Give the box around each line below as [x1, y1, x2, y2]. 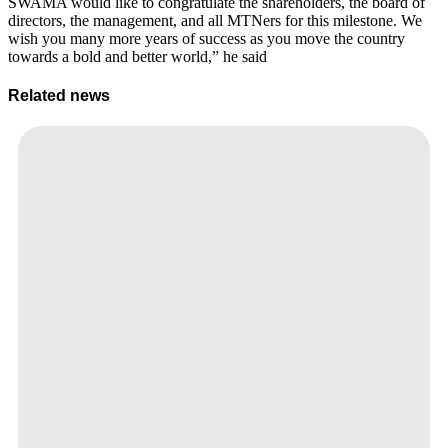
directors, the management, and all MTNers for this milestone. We [8, 11, 422, 29]
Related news [8, 87, 110, 105]
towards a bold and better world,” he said [8, 47, 267, 65]
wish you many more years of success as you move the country [8, 29, 405, 47]
